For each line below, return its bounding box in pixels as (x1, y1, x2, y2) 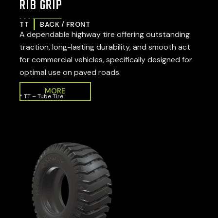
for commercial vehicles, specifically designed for (19, 54, 192, 65)
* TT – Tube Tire (19, 92, 63, 100)
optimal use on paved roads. (19, 67, 121, 77)
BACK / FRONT (40, 20, 90, 29)
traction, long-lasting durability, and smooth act (19, 42, 190, 52)
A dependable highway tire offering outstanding (19, 29, 190, 39)
